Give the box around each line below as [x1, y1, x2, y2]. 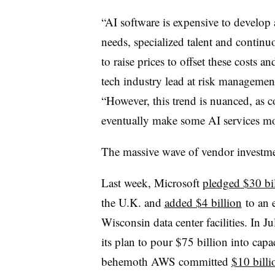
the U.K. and [101, 194, 165, 210]
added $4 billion [164, 194, 242, 210]
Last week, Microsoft [101, 174, 203, 190]
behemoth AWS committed [101, 253, 231, 269]
